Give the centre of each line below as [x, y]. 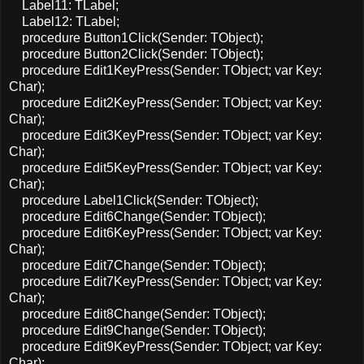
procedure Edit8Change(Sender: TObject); [137, 314]
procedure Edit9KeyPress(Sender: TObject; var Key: [165, 346]
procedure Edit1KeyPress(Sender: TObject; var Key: [165, 70]
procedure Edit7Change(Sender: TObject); [137, 265]
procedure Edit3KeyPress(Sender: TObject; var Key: [165, 135]
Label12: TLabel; [64, 21]
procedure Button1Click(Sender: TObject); [136, 37]
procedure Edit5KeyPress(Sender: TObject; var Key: [165, 167]
